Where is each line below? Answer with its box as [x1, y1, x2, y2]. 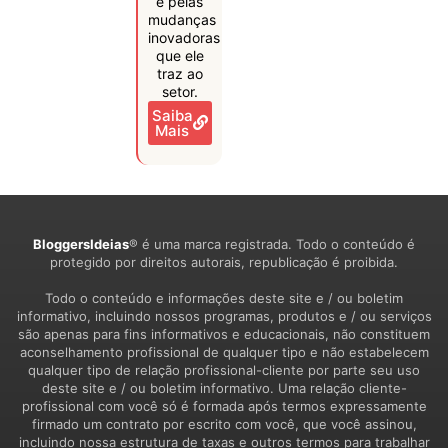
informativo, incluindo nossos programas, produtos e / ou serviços [16, 307, 432, 324]
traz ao [156, 64, 203, 82]
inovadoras [147, 28, 220, 46]
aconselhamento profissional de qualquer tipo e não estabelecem [19, 343, 429, 360]
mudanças [147, 10, 216, 28]
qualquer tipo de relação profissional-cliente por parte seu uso [28, 361, 420, 378]
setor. [161, 82, 198, 100]
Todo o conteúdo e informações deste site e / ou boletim [45, 289, 403, 306]
